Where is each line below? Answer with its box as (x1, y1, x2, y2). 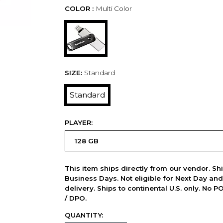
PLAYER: (64, 118, 93, 126)
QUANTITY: (64, 211, 103, 220)
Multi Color (95, 4, 132, 13)
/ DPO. (64, 194, 87, 202)
